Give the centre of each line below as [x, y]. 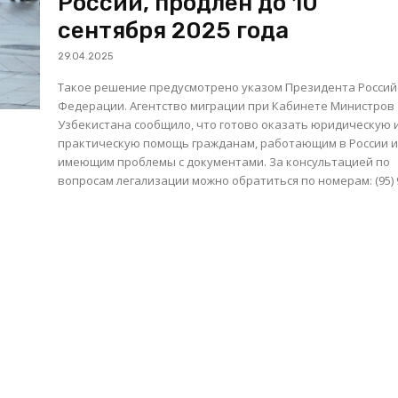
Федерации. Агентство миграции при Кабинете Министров [94, 106]
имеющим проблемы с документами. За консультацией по [164, 162]
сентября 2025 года [174, 31]
